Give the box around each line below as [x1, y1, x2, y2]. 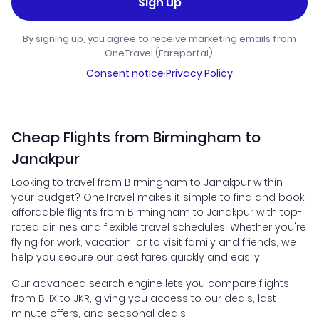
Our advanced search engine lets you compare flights [11, 276, 289, 291]
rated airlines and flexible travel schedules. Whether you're [11, 220, 306, 235]
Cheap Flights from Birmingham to [11, 127, 261, 148]
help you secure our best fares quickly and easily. [11, 250, 262, 265]
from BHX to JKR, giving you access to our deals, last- [11, 291, 281, 306]
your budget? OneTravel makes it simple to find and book [11, 190, 304, 205]
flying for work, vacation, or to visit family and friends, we [11, 235, 296, 250]
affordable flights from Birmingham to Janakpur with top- [11, 205, 303, 220]
